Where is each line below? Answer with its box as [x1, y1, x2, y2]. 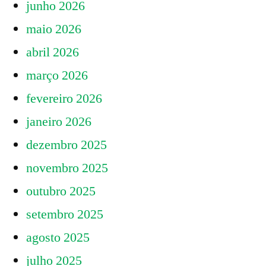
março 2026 [26, 67, 88, 84]
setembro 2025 [26, 206, 103, 223]
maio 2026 [26, 21, 81, 38]
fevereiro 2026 [26, 90, 102, 107]
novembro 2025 [26, 160, 108, 177]
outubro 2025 [26, 183, 96, 200]
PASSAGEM [119, 18, 170, 30]
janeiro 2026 [26, 113, 91, 131]
